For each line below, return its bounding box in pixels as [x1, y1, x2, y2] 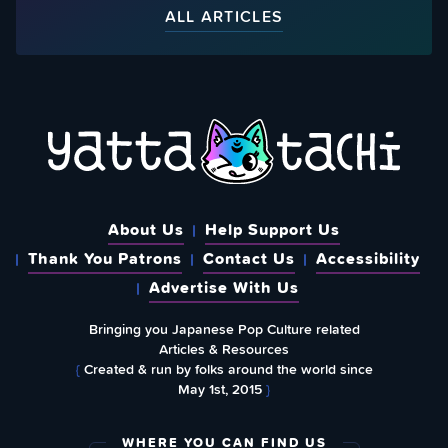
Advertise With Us [149, 275, 299, 300]
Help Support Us [205, 217, 340, 242]
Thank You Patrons [28, 246, 182, 271]
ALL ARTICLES [164, 5, 284, 29]
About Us [108, 217, 184, 242]
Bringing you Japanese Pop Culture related [88, 318, 360, 340]
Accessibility [316, 246, 420, 271]
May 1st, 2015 [178, 378, 266, 400]
